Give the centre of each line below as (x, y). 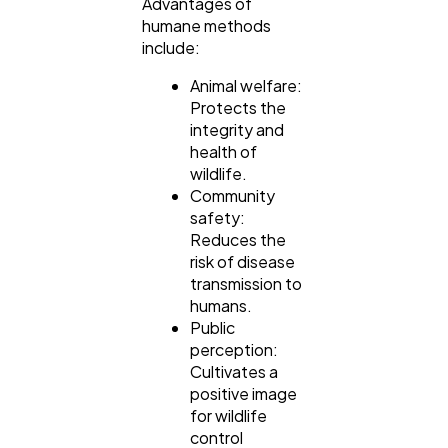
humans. (221, 306)
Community (232, 196)
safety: (217, 218)
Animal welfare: (246, 86)
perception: (234, 350)
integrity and (237, 130)
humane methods (206, 26)
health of (223, 152)
